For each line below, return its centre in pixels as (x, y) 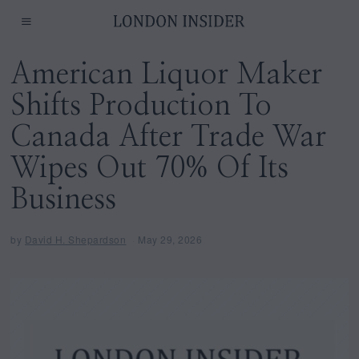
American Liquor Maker (167, 75)
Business (64, 200)
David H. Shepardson (75, 239)
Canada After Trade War (169, 137)
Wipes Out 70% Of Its (150, 168)
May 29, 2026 (170, 239)
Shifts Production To (141, 106)
